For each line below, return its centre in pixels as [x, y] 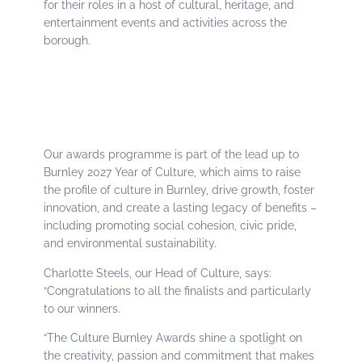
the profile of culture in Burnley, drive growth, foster [179, 190]
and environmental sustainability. [130, 244]
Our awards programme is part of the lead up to [172, 155]
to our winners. [82, 308]
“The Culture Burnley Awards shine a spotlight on [173, 337]
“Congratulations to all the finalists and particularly [178, 290]
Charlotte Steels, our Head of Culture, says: [158, 273]
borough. [67, 40]
